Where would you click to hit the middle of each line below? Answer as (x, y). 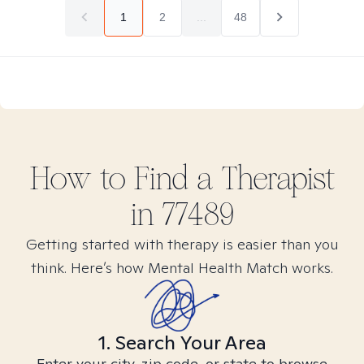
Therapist (274, 179)
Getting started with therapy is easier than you (182, 244)
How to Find (113, 179)
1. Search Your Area (182, 342)
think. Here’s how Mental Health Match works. (182, 268)
